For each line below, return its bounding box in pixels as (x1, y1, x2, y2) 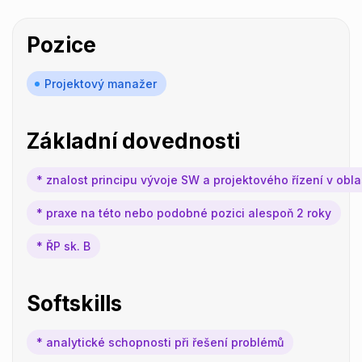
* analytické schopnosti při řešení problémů (36, 335, 284, 349)
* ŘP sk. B (36, 238, 90, 253)
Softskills (26, 290, 122, 316)
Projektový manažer (44, 76, 157, 90)
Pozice (26, 32, 96, 57)
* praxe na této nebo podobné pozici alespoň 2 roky (36, 205, 331, 220)
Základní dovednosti (26, 128, 240, 154)
